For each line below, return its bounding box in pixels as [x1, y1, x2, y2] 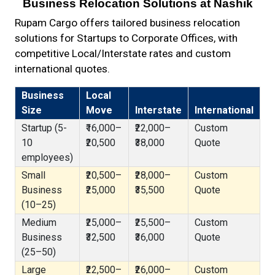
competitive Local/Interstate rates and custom [15, 47, 231, 60]
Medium [21, 217, 56, 228]
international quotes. [15, 63, 110, 75]
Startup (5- [21, 122, 67, 134]
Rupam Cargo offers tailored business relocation [15, 17, 240, 29]
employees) [21, 152, 73, 163]
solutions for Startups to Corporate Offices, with [15, 32, 238, 44]
